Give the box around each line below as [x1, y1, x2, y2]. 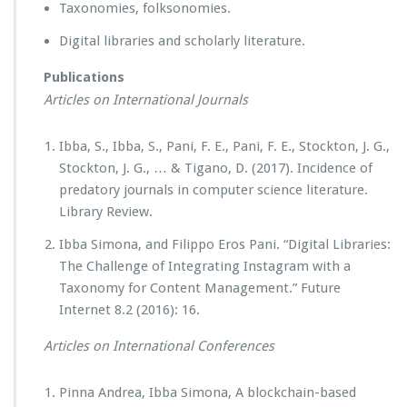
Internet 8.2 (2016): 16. [59, 302, 200, 318]
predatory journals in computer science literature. [59, 182, 368, 198]
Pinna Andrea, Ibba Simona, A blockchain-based [59, 384, 356, 401]
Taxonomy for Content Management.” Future [59, 280, 341, 296]
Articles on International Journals [44, 92, 248, 108]
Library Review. [59, 203, 153, 220]
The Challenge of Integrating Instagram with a [59, 258, 351, 274]
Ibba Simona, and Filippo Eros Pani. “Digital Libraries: [59, 236, 391, 253]
